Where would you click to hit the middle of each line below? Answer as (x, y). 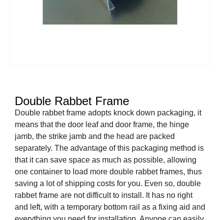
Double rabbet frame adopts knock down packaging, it (108, 113)
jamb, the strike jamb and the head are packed (95, 137)
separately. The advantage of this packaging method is (109, 148)
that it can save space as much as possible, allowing (106, 160)
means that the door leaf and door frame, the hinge (102, 125)
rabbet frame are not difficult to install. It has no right (104, 195)
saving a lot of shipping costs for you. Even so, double (108, 184)
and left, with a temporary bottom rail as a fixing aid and (110, 207)
